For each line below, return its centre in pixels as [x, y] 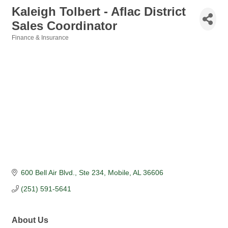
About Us [30, 220]
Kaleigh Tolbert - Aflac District [99, 11]
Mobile [118, 173]
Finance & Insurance [40, 38]
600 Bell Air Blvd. [48, 173]
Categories [27, 45]
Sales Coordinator [64, 26]
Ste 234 [91, 173]
